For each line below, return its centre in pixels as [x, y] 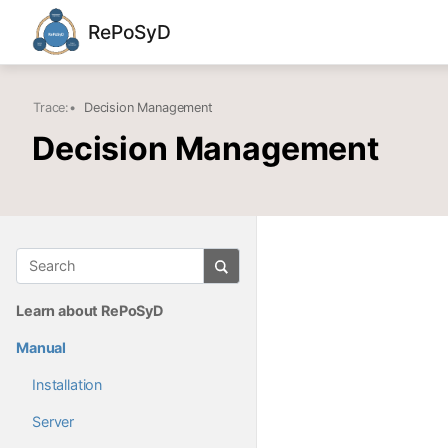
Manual [41, 347]
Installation [67, 384]
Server [53, 421]
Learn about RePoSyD [89, 310]
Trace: [51, 107]
